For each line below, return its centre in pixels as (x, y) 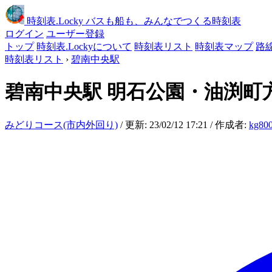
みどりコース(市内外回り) (61, 124)
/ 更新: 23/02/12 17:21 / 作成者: (183, 124)
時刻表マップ (224, 46)
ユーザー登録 (75, 34)
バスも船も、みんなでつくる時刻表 (163, 21)
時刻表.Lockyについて (84, 46)
